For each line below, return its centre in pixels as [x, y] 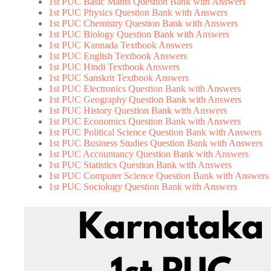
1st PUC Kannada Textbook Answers [120, 45]
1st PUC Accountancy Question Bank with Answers [149, 154]
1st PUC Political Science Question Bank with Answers [155, 132]
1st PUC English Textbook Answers [118, 56]
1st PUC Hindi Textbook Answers [114, 67]
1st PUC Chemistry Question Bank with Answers [143, 24]
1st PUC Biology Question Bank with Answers [139, 34]
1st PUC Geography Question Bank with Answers [145, 100]
